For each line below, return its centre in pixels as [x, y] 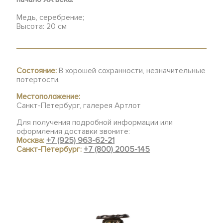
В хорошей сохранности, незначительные [131, 71]
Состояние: [37, 71]
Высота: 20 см [42, 26]
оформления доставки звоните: [73, 131]
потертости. [38, 80]
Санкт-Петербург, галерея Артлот [79, 106]
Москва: [32, 140]
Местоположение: [49, 97]
